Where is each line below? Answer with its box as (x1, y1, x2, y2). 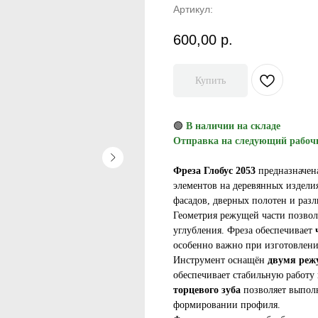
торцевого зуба (173, 284, 241, 295)
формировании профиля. (173, 299, 280, 310)
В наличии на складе (186, 120, 280, 131)
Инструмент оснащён (173, 254, 268, 265)
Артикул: (173, 4, 213, 15)
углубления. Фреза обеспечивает (173, 224, 315, 236)
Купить (195, 75, 226, 86)
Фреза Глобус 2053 (173, 165, 256, 176)
